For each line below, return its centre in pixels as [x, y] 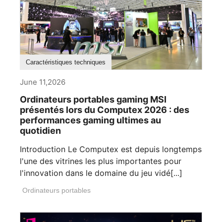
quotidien [40, 130]
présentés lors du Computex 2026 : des [105, 110]
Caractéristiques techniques [66, 62]
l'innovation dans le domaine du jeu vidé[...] [101, 173]
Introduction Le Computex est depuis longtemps [111, 149]
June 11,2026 [43, 82]
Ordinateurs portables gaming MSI [93, 99]
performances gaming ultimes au [90, 120]
